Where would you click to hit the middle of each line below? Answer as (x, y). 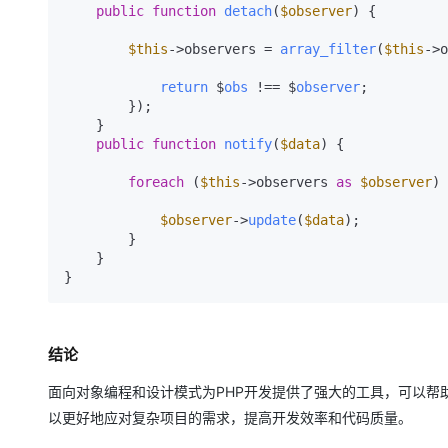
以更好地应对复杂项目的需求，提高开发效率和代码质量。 (230, 417)
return (184, 87)
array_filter (328, 49)
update (272, 220)
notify (248, 144)
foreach (156, 182)
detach (248, 11)
